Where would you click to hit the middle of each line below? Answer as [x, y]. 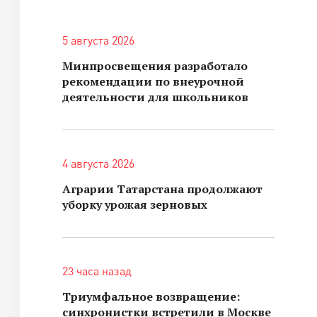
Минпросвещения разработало [155, 66]
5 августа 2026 [98, 40]
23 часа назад [97, 271]
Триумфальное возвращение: [151, 296]
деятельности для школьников [155, 97]
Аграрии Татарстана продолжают [162, 189]
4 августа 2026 [98, 163]
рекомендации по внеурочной [153, 81]
